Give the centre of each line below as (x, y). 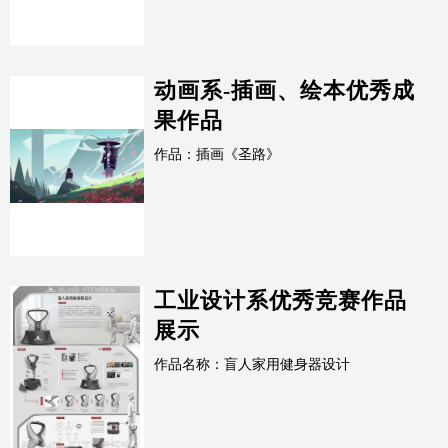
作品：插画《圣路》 (217, 154)
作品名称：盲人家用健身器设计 (252, 364)
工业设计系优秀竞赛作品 (281, 300)
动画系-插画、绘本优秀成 (285, 90)
